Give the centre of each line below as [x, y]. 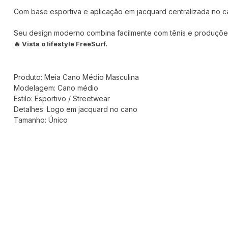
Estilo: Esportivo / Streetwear [62, 98]
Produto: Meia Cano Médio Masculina [76, 77]
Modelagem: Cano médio [56, 88]
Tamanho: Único [40, 120]
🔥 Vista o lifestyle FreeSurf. [60, 44]
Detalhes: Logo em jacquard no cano [75, 109]
